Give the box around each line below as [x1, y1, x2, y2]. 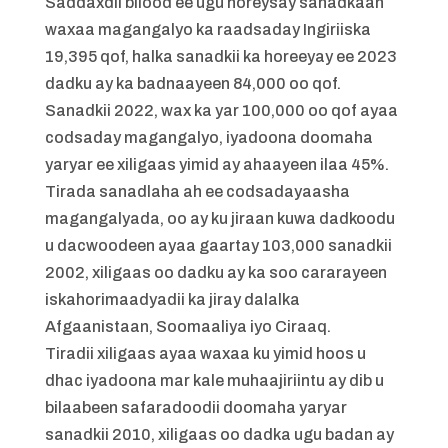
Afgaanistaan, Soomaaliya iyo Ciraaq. [44, 318, 331, 335]
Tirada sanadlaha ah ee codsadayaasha [44, 183, 350, 200]
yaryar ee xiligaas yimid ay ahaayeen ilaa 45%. [44, 156, 389, 173]
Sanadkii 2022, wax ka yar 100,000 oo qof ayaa [44, 102, 398, 119]
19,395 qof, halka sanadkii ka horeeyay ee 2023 [44, 48, 397, 65]
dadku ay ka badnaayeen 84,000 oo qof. [44, 75, 341, 92]
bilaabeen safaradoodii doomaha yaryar [44, 399, 347, 416]
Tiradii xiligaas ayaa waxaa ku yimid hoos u [44, 345, 366, 362]
